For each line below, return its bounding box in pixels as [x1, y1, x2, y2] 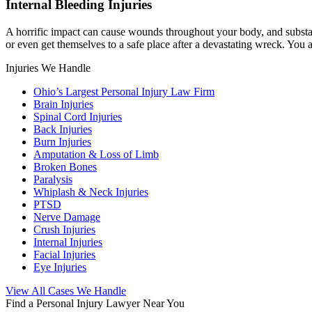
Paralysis [33, 173, 72, 185]
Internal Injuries [33, 235, 102, 248]
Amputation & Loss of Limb [33, 148, 159, 160]
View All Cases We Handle [6, 284, 126, 297]
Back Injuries [33, 123, 92, 135]
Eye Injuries [33, 260, 86, 273]
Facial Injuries [33, 248, 95, 260]
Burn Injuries [33, 135, 91, 148]
